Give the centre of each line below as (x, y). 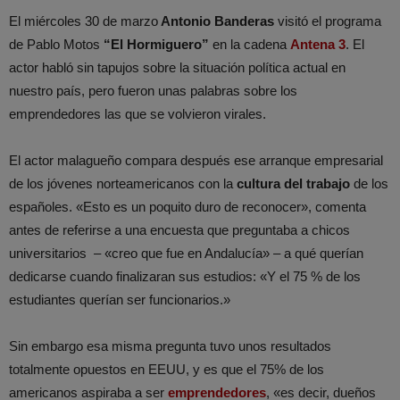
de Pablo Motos (56, 45)
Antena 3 (318, 45)
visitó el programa (328, 21)
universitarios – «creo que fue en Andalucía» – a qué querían (186, 254)
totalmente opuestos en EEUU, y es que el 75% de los (167, 370)
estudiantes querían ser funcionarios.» (120, 300)
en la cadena (250, 45)
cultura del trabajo (292, 184)
